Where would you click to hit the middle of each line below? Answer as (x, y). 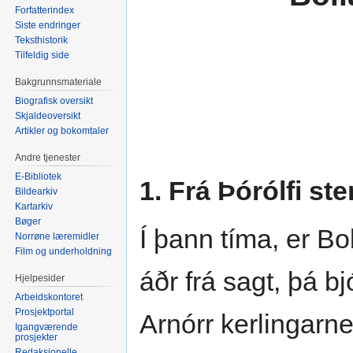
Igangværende (47, 327)
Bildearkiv (37, 191)
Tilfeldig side (43, 56)
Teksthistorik (42, 41)
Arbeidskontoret (49, 297)
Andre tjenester (48, 158)
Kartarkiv (34, 206)
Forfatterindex (45, 11)
